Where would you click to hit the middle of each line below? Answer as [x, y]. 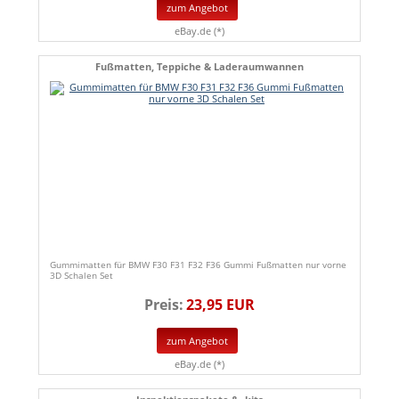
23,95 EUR [220, 305]
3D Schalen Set [81, 276]
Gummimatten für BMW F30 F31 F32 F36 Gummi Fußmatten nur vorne [198, 265]
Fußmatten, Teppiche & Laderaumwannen [199, 67]
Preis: [164, 305]
